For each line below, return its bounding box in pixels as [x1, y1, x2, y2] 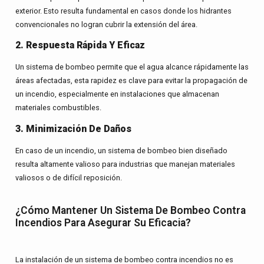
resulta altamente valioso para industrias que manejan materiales [15, 159, 235, 169]
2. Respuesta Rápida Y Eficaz [15, 39, 145, 51]
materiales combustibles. [15, 103, 101, 113]
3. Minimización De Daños [15, 123, 131, 134]
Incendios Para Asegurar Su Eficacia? [15, 216, 191, 229]
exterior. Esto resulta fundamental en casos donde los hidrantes [15, 6, 232, 15]
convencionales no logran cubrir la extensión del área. [15, 19, 197, 29]
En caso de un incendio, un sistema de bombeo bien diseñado [15, 146, 227, 155]
